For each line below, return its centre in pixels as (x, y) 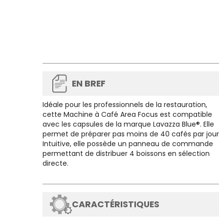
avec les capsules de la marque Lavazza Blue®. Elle (128, 124)
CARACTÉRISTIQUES (116, 204)
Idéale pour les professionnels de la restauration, (125, 105)
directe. (56, 163)
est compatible (185, 114)
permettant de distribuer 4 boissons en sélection (126, 153)
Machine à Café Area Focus (111, 114)
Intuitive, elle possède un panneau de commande (128, 144)
